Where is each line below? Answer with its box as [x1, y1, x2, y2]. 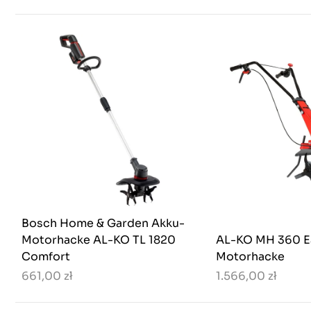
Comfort [22, 249, 70, 264]
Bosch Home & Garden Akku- [22, 216, 185, 231]
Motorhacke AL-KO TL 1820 [22, 233, 176, 248]
